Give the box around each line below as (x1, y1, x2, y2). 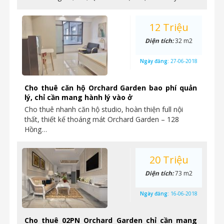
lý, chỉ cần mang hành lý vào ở (24, 92, 132, 102)
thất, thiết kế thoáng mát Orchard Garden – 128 (24, 114, 179, 124)
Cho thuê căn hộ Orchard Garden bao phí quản (24, 83, 197, 92)
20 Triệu (149, 153, 188, 166)
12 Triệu (149, 20, 188, 34)
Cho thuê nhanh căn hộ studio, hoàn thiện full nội (24, 104, 183, 114)
